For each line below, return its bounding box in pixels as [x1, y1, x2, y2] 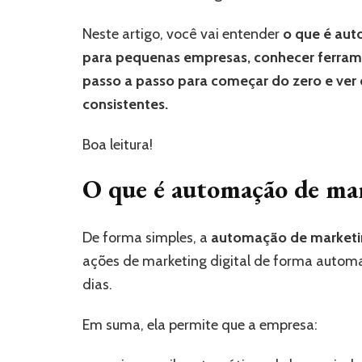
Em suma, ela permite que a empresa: [82, 315, 318, 334]
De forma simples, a [82, 228, 211, 246]
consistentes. [82, 95, 168, 114]
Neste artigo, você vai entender [82, 25, 283, 44]
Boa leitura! [82, 136, 153, 154]
